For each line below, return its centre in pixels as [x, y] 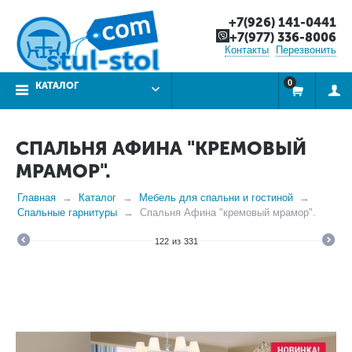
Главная [37, 198]
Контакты [247, 50]
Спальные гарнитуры [67, 213]
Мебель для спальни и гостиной [216, 198]
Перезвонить [306, 50]
